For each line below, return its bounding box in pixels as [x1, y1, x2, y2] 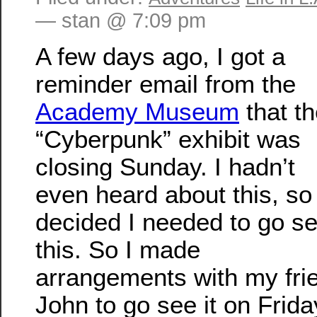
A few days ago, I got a [35, 42, 285, 71]
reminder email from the [35, 70, 296, 98]
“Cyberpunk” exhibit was [35, 125, 301, 154]
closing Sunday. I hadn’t [35, 153, 295, 181]
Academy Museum [35, 98, 239, 126]
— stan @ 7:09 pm [35, 9, 206, 32]
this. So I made [35, 236, 200, 264]
